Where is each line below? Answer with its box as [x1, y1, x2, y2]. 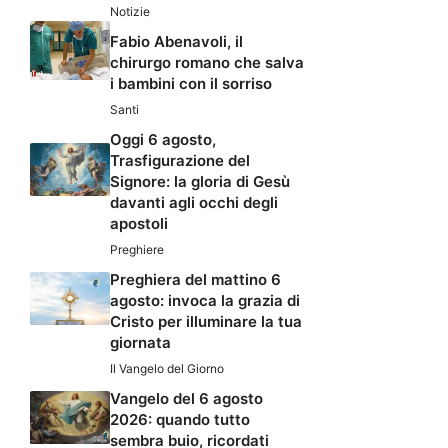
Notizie [110, 4, 150, 20]
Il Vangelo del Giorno [110, 361, 224, 377]
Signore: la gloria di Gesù [110, 172, 290, 192]
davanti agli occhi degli [110, 193, 278, 213]
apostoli [110, 214, 168, 234]
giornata [110, 333, 171, 353]
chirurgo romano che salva [110, 53, 304, 73]
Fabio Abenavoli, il [110, 32, 243, 52]
